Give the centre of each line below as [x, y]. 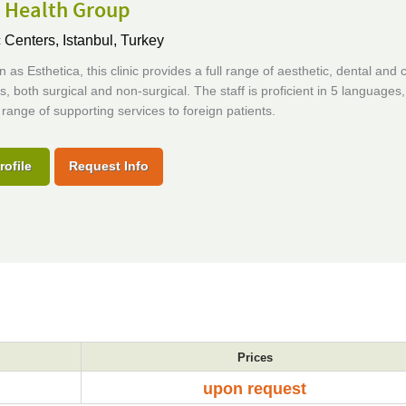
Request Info [108, 166]
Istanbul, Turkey [113, 40]
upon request [255, 389]
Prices [255, 358]
